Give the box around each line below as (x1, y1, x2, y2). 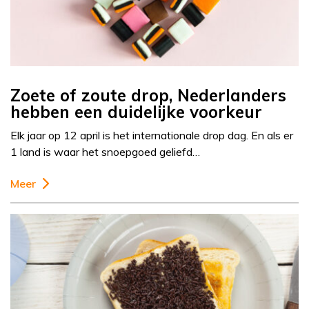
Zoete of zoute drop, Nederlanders (10, 85, 286, 106)
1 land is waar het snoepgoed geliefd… (10, 145, 200, 159)
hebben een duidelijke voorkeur (10, 101, 262, 123)
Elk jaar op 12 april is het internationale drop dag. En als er (10, 128, 293, 143)
